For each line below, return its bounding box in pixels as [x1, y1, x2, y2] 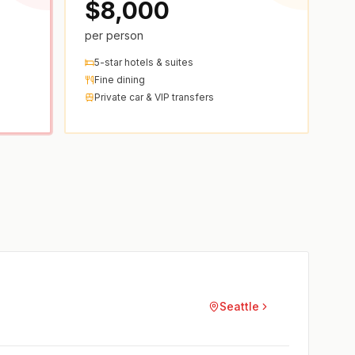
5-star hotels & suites [94, 56, 194, 69]
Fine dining [94, 74, 146, 86]
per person [85, 29, 144, 43]
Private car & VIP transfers [94, 91, 215, 104]
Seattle [219, 300, 260, 314]
